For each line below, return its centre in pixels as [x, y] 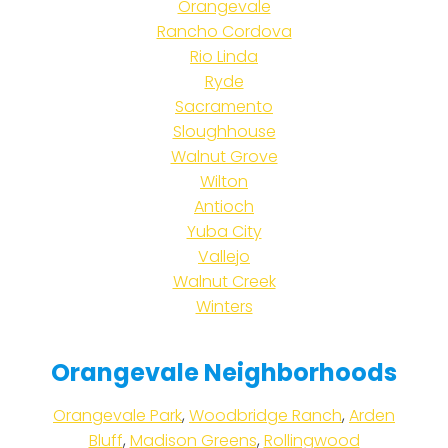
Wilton [224, 181]
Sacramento [224, 106]
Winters [224, 306]
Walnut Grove [224, 156]
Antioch [224, 206]
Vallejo [224, 256]
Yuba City [224, 231]
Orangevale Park [117, 415]
